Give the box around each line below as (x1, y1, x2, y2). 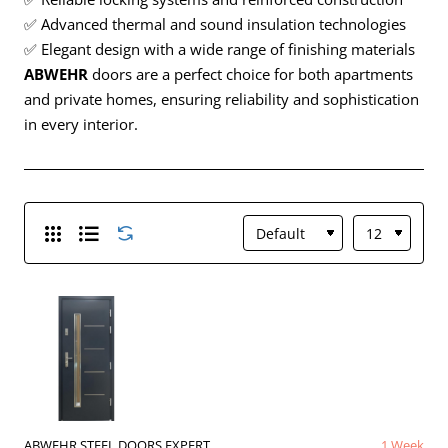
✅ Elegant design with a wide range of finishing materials (24, 39, 415, 59)
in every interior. (24, 114, 138, 134)
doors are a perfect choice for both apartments (88, 64, 413, 84)
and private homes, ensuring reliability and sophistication (24, 89, 419, 109)
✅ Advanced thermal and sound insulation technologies (24, 14, 406, 34)
